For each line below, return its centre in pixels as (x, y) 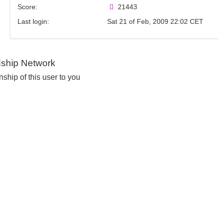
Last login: (33, 21)
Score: (27, 7)
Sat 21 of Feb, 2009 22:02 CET (155, 21)
